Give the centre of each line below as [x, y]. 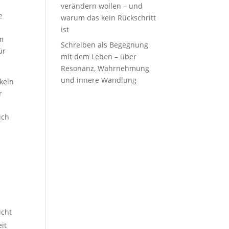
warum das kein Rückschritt [109, 18]
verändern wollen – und [102, 6]
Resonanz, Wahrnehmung [105, 68]
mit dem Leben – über [99, 56]
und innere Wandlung [99, 80]
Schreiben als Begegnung [105, 45]
